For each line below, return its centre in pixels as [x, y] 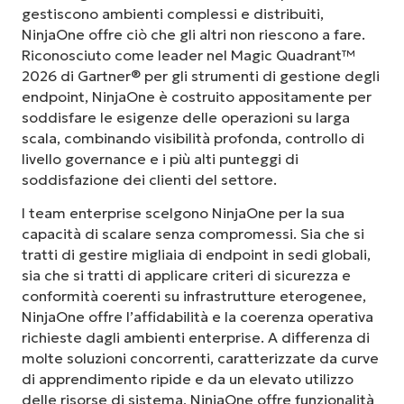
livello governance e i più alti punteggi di [160, 159]
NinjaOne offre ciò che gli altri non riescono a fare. [193, 34]
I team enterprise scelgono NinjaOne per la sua [183, 213]
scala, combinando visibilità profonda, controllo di [193, 138]
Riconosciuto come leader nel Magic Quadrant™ [188, 55]
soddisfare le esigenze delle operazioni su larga [186, 117]
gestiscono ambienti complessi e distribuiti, [173, 14]
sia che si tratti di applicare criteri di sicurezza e [186, 275]
